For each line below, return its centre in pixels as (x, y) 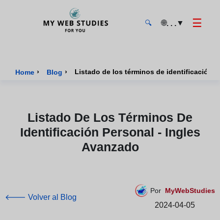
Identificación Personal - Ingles (110, 132)
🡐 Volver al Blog (41, 197)
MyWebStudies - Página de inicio (72, 44)
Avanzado (110, 147)
